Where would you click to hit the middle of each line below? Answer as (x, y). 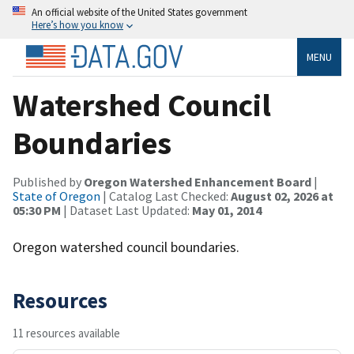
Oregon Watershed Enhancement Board (198, 181)
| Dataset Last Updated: (126, 210)
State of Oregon (56, 196)
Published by (48, 181)
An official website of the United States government (139, 12)
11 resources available (66, 333)
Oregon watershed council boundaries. (126, 247)
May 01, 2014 (227, 210)
